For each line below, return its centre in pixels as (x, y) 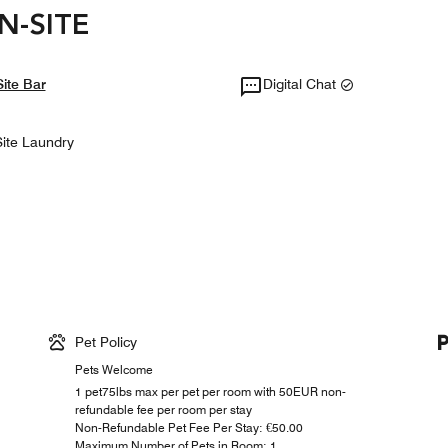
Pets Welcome (114, 370)
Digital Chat (301, 84)
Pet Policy (106, 342)
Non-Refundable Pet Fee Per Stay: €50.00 (189, 428)
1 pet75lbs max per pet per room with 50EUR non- (211, 392)
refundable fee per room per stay (164, 410)
